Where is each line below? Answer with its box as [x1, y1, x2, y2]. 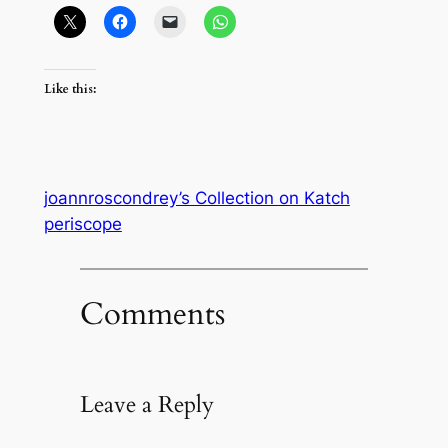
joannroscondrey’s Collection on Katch [43, 188, 350, 209]
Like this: [43, 81, 96, 98]
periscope [43, 214, 122, 235]
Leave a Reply [79, 388, 214, 420]
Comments [79, 292, 225, 335]
